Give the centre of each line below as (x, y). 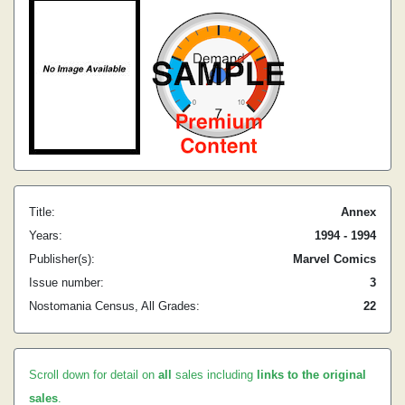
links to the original (311, 375)
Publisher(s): (62, 259)
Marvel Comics (334, 259)
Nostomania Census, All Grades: (114, 306)
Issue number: (66, 283)
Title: (42, 212)
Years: (46, 235)
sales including (214, 375)
